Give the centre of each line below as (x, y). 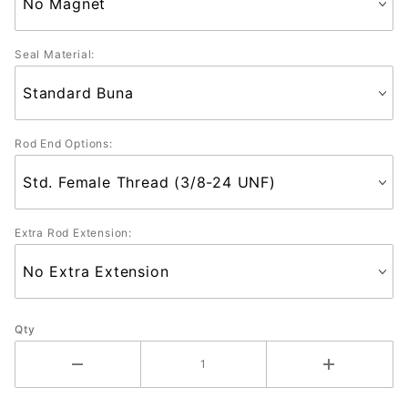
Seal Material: (55, 54)
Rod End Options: (64, 143)
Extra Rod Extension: (73, 232)
